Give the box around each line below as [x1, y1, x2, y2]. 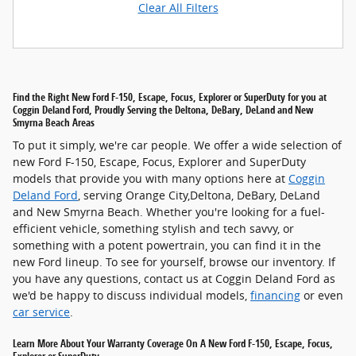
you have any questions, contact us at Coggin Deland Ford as [13, 271, 335, 287]
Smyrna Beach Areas [13, 114, 95, 130]
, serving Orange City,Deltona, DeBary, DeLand [78, 188, 320, 203]
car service [13, 304, 70, 320]
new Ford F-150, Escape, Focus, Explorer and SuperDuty [13, 154, 306, 170]
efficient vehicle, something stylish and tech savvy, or [13, 221, 294, 237]
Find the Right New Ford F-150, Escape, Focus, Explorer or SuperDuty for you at [13, 89, 327, 104]
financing [250, 288, 300, 304]
